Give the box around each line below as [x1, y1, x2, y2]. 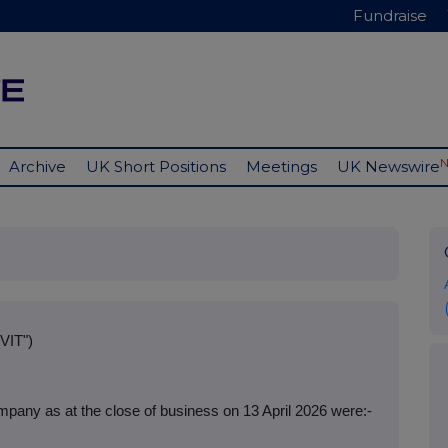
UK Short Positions [86, 157, 226, 177]
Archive [9, 157, 66, 177]
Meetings [246, 157, 317, 177]
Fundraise [353, 6, 427, 25]
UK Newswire [337, 157, 440, 177]
